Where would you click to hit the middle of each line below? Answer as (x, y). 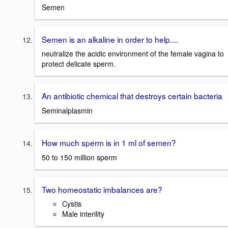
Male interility (83, 214)
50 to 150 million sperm (79, 157)
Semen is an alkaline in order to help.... (110, 39)
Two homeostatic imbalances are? (102, 189)
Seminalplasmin (67, 110)
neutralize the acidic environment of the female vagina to (133, 54)
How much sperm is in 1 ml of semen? (109, 142)
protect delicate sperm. (79, 64)
